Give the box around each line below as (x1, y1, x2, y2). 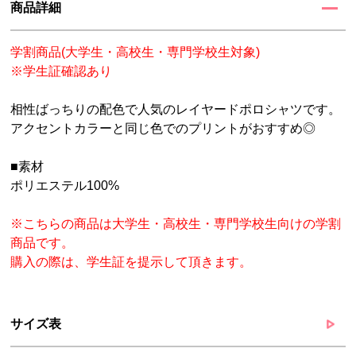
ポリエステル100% (10, 179, 120, 192)
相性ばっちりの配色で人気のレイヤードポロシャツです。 (10, 103, 342, 116)
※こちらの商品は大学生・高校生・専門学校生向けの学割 (10, 217, 342, 230)
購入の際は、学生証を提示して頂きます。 (10, 255, 253, 269)
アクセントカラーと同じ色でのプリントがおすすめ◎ (10, 122, 316, 135)
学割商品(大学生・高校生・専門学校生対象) (10, 45, 261, 59)
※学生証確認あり (10, 64, 113, 78)
